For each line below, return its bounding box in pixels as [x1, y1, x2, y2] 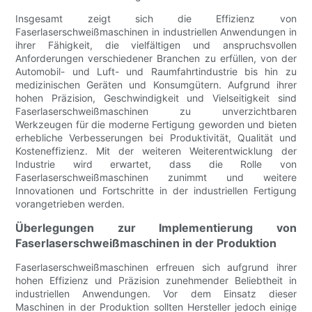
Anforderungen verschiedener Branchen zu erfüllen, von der [15, 52, 297, 64]
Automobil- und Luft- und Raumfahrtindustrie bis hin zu [15, 65, 297, 77]
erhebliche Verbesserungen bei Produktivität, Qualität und [15, 131, 297, 143]
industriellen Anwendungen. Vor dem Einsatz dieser [15, 287, 297, 299]
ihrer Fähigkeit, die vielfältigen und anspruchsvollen [15, 38, 297, 51]
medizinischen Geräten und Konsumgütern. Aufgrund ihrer [15, 78, 297, 91]
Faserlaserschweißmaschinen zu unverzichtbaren [15, 104, 297, 117]
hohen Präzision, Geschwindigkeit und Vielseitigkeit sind [15, 91, 297, 104]
